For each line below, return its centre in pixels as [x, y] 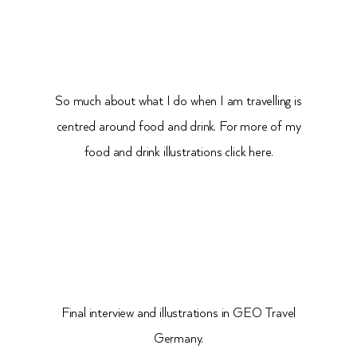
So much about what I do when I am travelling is [178, 102]
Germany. [178, 339]
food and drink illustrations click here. [178, 153]
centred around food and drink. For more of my [178, 127]
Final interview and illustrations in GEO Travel [178, 314]
